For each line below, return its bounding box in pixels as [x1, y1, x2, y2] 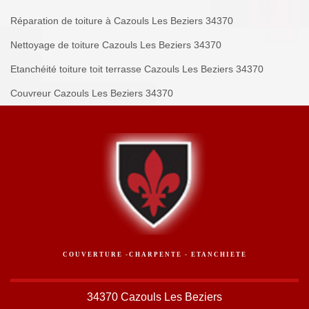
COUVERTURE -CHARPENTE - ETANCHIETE [62, 251, 247, 259]
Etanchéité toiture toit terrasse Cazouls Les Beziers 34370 [10, 63, 263, 75]
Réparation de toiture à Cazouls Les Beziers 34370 [10, 15, 233, 27]
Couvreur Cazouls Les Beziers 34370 [10, 88, 173, 99]
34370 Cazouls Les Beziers [87, 291, 222, 303]
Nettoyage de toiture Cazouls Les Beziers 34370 [10, 39, 221, 51]
